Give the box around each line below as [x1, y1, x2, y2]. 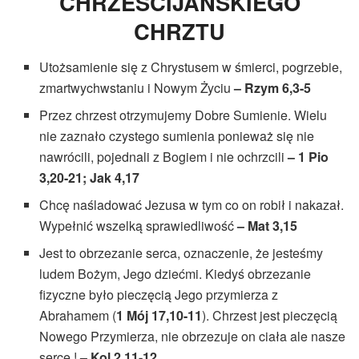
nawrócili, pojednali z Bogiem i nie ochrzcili [39, 147, 288, 166]
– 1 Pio [288, 147, 329, 166]
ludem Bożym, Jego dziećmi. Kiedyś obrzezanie [39, 264, 312, 283]
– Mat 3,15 [237, 216, 298, 235]
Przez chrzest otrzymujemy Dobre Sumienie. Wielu [39, 105, 328, 124]
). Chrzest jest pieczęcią [202, 305, 338, 325]
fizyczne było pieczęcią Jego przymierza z [39, 284, 279, 304]
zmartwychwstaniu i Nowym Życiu [39, 78, 235, 97]
